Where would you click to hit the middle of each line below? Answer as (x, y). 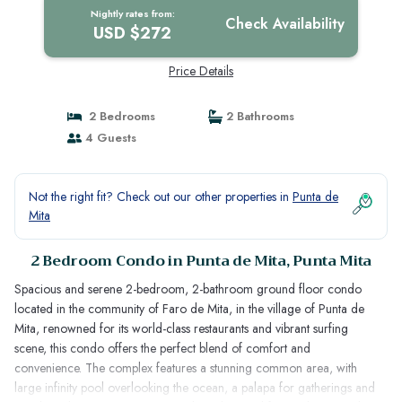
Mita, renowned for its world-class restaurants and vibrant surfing (181, 328)
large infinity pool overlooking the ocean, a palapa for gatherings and (195, 388)
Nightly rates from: (132, 13)
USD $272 (133, 33)
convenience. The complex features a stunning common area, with (186, 368)
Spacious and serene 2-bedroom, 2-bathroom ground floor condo (188, 289)
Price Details (201, 71)
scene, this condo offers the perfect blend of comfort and (162, 348)
